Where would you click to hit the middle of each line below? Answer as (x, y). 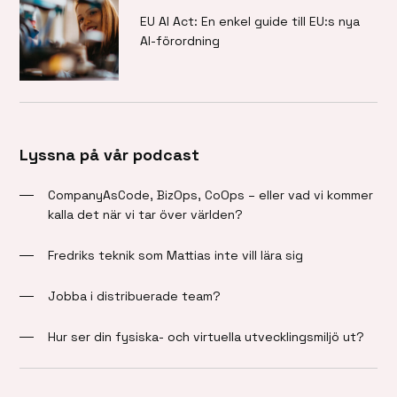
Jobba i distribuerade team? (135, 296)
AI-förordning (184, 41)
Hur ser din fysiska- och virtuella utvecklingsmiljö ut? (206, 337)
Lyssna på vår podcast (110, 155)
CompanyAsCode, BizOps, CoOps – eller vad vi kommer (211, 195)
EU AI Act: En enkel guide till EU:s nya (250, 22)
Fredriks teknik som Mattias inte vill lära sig (176, 256)
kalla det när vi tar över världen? (146, 215)
